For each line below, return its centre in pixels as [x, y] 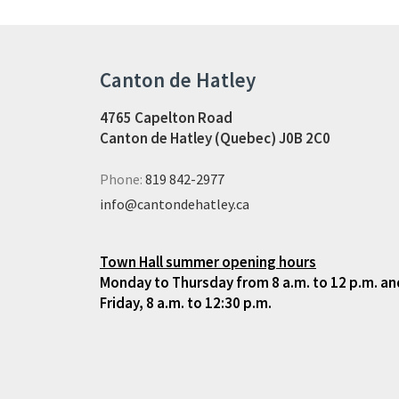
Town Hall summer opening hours [208, 262]
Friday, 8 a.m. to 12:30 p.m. [186, 303]
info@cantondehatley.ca [175, 204]
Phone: [122, 179]
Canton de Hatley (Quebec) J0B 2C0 [215, 138]
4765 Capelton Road [166, 118]
